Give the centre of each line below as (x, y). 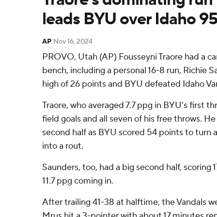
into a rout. (63, 146)
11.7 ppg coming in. (78, 181)
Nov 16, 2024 (73, 42)
